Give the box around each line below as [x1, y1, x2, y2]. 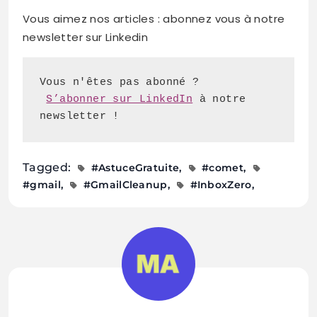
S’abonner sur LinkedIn [46, 93, 193, 105]
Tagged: [23, 160, 74, 174]
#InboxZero [190, 178, 252, 191]
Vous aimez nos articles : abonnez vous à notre [23, 11, 285, 26]
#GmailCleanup [83, 178, 168, 191]
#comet [202, 161, 243, 174]
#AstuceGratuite [91, 161, 180, 174]
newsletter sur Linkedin [23, 29, 149, 45]
